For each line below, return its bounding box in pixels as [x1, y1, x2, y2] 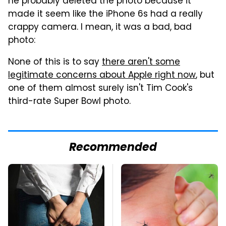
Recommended [69, 138, 157, 157]
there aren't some [102, 55, 180, 70]
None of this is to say [8, 55, 102, 70]
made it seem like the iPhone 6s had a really [8, 7, 203, 22]
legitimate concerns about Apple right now [8, 68, 196, 83]
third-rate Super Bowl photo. [8, 94, 131, 109]
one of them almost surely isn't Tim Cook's [8, 81, 193, 96]
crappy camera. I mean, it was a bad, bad [8, 20, 192, 35]
